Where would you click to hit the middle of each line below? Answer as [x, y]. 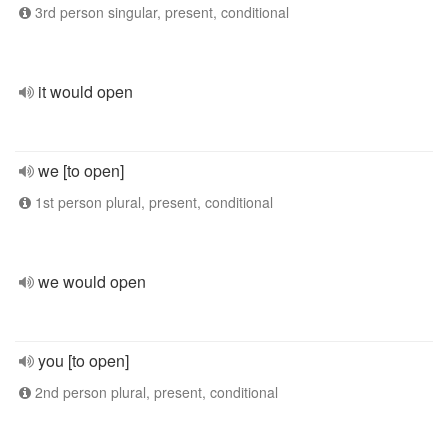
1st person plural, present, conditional [152, 202]
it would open [85, 91]
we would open [92, 281]
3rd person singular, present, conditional [160, 12]
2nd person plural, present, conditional [154, 392]
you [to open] [83, 360]
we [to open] [81, 170]
